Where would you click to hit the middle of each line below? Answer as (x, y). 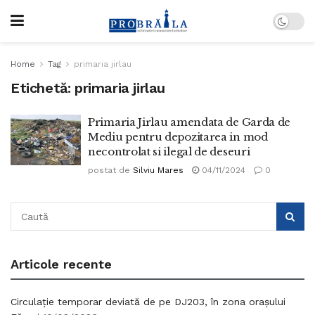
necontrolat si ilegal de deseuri (169, 152)
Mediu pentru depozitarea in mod (178, 137)
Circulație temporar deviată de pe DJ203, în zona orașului (148, 302)
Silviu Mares (158, 170)
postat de (109, 170)
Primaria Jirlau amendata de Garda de (189, 122)
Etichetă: (43, 88)
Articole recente (61, 264)
